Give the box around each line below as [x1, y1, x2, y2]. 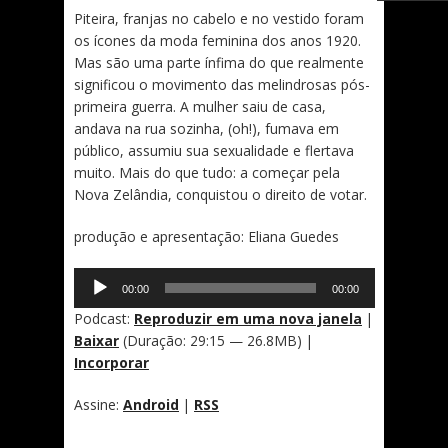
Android [123, 395, 179, 414]
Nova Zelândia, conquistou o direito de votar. [74, 185, 367, 204]
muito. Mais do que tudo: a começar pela [74, 163, 340, 182]
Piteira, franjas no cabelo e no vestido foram [74, 9, 364, 28]
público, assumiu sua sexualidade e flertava [74, 141, 354, 160]
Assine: [74, 395, 123, 414]
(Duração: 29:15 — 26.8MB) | [119, 331, 313, 350]
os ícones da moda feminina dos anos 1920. [74, 31, 361, 50]
